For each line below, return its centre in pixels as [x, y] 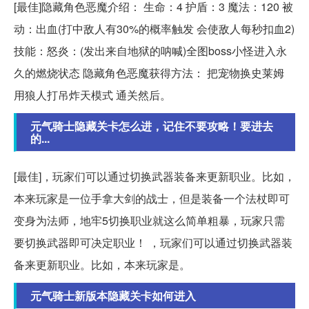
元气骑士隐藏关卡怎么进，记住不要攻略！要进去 [152, 126]
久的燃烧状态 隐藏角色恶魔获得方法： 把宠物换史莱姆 [149, 73]
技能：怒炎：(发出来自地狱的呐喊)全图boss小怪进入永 [150, 51]
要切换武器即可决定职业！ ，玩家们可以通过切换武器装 [153, 243]
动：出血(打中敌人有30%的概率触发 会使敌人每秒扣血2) [154, 29]
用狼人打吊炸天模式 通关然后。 [92, 95]
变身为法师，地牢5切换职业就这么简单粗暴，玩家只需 [149, 221]
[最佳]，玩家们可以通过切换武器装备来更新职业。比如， [154, 177]
